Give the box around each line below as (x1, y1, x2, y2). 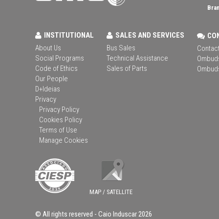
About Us (35, 43, 61, 52)
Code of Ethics (35, 64, 78, 73)
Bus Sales (107, 43, 135, 52)
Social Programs (35, 53, 84, 63)
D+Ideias (35, 84, 60, 93)
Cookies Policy (39, 115, 82, 124)
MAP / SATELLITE (89, 188, 132, 196)
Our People (35, 74, 68, 83)
